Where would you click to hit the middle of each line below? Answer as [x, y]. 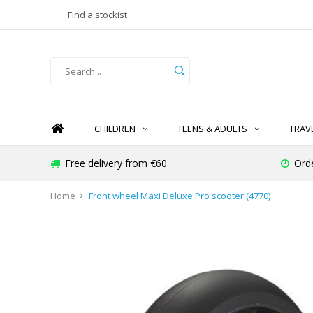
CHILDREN [115, 129]
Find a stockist [97, 15]
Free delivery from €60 [116, 163]
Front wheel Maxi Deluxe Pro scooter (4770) [180, 195]
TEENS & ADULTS [212, 129]
